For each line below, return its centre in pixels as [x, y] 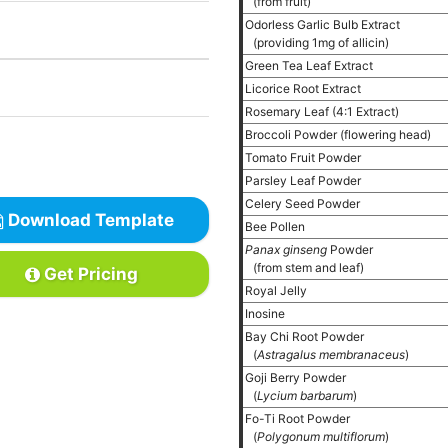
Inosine [266, 313]
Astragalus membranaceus [331, 354]
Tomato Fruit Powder [304, 157]
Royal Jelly [277, 290]
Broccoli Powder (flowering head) [339, 134]
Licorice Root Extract [304, 88]
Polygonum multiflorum [321, 436]
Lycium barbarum [305, 395]
